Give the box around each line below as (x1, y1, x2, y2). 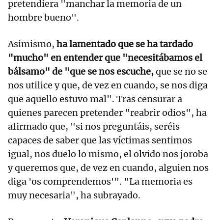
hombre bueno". (8, 12, 79, 24)
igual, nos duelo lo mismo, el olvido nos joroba (8, 148, 208, 160)
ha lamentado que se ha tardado (56, 38, 193, 50)
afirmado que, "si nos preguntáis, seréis (8, 121, 180, 133)
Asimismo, (8, 38, 56, 50)
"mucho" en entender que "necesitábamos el (8, 52, 202, 64)
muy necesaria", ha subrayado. (8, 190, 140, 201)
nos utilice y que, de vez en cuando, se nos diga (8, 80, 208, 91)
